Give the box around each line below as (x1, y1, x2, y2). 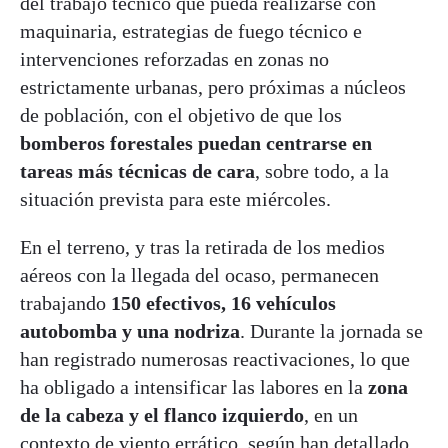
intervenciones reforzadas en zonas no (20, 48, 329, 71)
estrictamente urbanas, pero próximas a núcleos (20, 76, 406, 99)
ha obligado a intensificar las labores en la (20, 376, 368, 399)
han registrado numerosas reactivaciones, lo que (20, 348, 410, 371)
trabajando (20, 292, 111, 315)
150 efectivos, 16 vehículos (111, 292, 336, 315)
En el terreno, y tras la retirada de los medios (20, 236, 385, 259)
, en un (304, 404, 358, 427)
